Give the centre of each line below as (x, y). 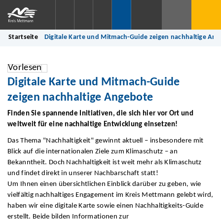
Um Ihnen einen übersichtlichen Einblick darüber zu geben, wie (104, 184)
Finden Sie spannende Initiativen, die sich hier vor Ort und (100, 113)
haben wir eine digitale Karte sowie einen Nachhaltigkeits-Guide (106, 206)
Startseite (23, 37)
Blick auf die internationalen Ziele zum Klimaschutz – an (92, 152)
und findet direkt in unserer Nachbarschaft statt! (83, 174)
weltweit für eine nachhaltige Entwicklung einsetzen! (93, 124)
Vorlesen (25, 68)
